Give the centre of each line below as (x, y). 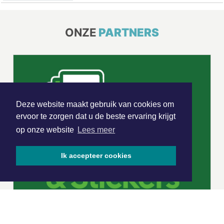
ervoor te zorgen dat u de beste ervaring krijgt (96, 116)
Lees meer (96, 130)
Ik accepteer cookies (96, 156)
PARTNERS (129, 32)
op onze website (46, 130)
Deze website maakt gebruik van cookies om (95, 104)
